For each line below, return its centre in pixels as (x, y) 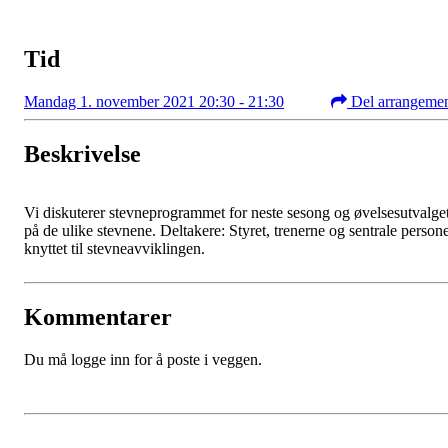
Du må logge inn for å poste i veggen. (143, 359)
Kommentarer (98, 316)
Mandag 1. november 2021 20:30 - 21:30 (154, 101)
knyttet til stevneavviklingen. (114, 248)
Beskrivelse (82, 153)
